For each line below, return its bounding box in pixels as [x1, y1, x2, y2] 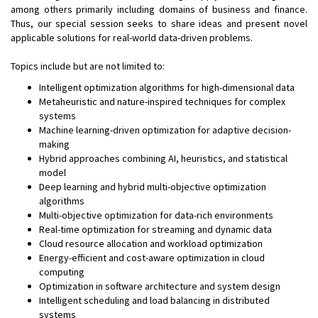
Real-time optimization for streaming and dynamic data [39, 223, 272, 236]
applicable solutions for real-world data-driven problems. [11, 31, 253, 44]
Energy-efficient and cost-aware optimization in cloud [39, 251, 265, 264]
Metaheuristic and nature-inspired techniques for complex [39, 95, 285, 108]
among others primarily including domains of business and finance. [11, 3, 307, 16]
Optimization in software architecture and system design [39, 280, 280, 292]
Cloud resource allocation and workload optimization [39, 237, 263, 250]
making [39, 138, 70, 150]
